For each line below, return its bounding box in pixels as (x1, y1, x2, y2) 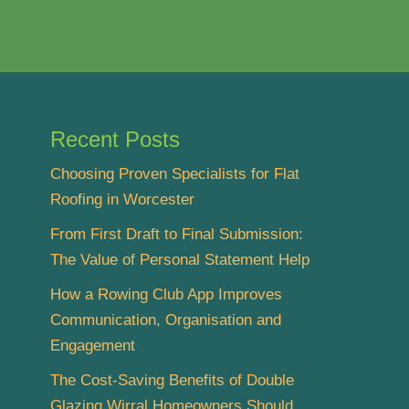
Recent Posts (50, 126, 180, 152)
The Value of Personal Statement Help (50, 250, 309, 268)
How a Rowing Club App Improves (50, 285, 282, 303)
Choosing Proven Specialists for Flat (50, 164, 299, 183)
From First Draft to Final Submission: (50, 225, 303, 243)
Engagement (50, 336, 135, 354)
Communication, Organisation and (50, 310, 281, 329)
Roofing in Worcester (50, 190, 194, 208)
